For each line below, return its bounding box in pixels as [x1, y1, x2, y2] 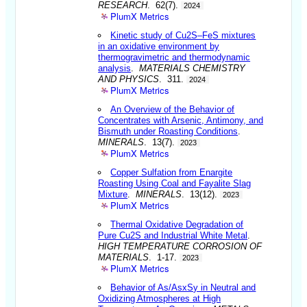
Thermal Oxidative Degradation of [110, 219, 244, 230]
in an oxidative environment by [98, 40, 220, 51]
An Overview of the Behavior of [110, 103, 235, 114]
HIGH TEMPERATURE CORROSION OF [98, 241, 262, 251]
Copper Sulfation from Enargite [110, 167, 233, 177]
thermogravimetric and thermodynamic [98, 51, 251, 62]
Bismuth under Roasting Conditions [98, 125, 238, 136]
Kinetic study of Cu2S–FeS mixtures [110, 29, 256, 40]
